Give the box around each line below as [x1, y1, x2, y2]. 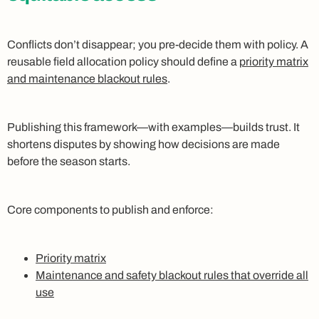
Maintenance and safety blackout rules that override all [36, 268, 308, 281]
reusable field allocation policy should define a [7, 55, 239, 68]
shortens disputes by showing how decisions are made [7, 137, 280, 150]
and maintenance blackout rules [7, 72, 167, 85]
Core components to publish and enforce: [7, 203, 214, 216]
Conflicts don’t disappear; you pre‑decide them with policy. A [7, 38, 308, 51]
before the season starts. [7, 155, 130, 167]
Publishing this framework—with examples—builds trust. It [7, 120, 300, 133]
